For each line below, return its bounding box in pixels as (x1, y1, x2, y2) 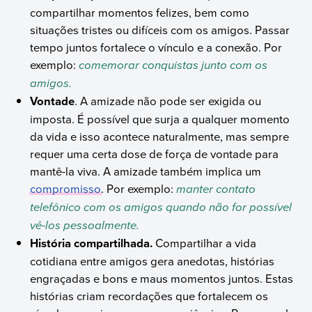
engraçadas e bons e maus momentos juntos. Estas (30, 270, 294, 287)
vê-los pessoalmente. (30, 217, 140, 235)
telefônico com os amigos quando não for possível (30, 198, 292, 217)
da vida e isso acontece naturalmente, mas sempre (30, 128, 290, 145)
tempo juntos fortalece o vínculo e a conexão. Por (30, 39, 283, 56)
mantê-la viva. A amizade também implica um (30, 163, 262, 180)
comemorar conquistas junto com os (79, 56, 268, 75)
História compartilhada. (30, 235, 153, 252)
